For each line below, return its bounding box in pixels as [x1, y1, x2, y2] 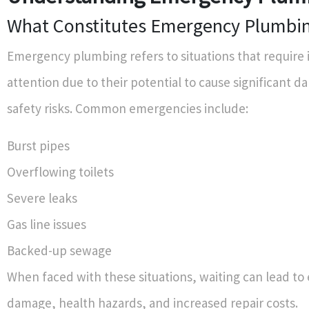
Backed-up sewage [7, 242, 112, 259]
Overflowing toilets [7, 163, 114, 180]
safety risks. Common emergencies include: [7, 100, 248, 117]
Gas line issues [7, 216, 86, 232]
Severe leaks [7, 190, 77, 206]
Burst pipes [7, 137, 70, 154]
